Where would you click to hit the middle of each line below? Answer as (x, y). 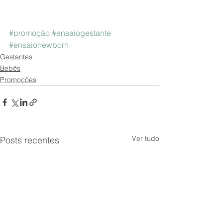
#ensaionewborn (39, 45)
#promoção (29, 33)
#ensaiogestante (81, 33)
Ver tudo (146, 139)
